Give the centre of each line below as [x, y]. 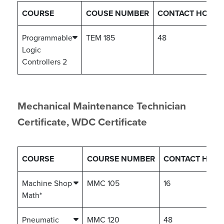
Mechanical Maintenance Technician [102, 106]
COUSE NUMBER [117, 13]
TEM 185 [100, 38]
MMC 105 [103, 183]
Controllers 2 [44, 62]
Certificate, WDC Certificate [82, 122]
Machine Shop [47, 183]
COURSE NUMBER [121, 159]
